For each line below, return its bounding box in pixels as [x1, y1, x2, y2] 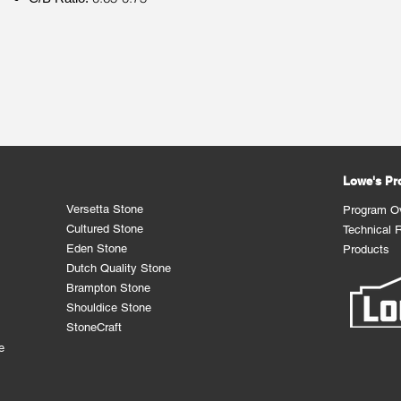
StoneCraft [66, 320, 123, 334]
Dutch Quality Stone [66, 261, 172, 275]
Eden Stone [66, 242, 128, 255]
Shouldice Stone [66, 301, 152, 314]
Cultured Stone [66, 222, 144, 235]
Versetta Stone [66, 202, 144, 216]
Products [343, 243, 390, 256]
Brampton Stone [66, 281, 151, 294]
